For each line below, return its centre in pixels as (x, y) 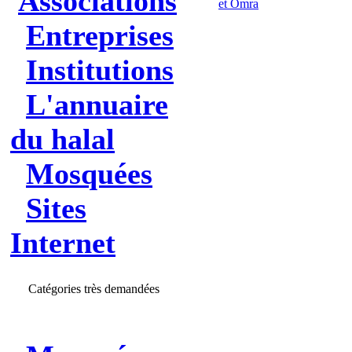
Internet (63, 243)
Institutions (100, 70)
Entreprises (100, 35)
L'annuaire (97, 104)
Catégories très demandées (93, 289)
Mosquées (89, 174)
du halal (62, 139)
